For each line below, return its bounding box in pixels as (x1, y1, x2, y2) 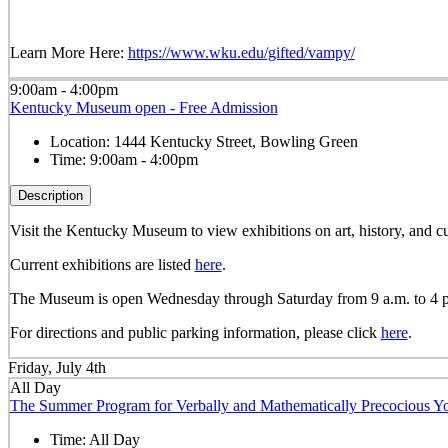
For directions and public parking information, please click (9, 323, 381, 341)
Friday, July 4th (8, 359, 106, 377)
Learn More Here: (9, 43, 128, 61)
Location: (49, 132, 114, 150)
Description (17, 187, 83, 203)
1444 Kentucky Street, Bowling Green (113, 132, 358, 150)
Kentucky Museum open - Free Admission (9, 98, 278, 116)
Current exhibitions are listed (9, 255, 195, 273)
